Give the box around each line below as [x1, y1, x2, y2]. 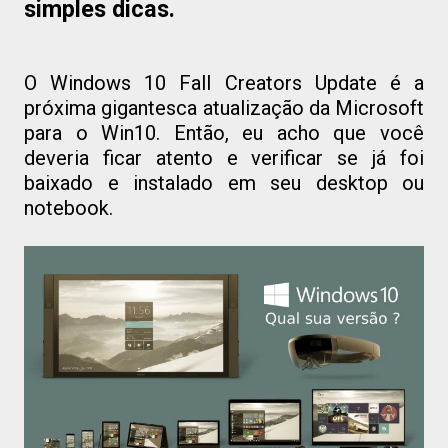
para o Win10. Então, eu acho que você [24, 120, 424, 145]
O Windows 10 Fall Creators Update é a [24, 70, 424, 95]
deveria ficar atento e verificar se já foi [24, 145, 424, 170]
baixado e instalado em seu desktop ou [24, 170, 424, 195]
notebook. [24, 195, 113, 220]
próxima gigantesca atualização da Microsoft [24, 95, 424, 120]
